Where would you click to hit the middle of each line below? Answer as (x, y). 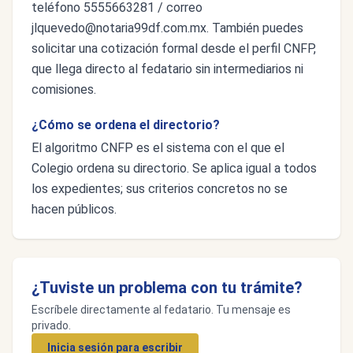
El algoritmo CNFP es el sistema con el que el (158, 148)
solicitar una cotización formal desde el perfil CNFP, (174, 48)
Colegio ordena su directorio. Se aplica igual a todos (174, 168)
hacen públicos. (74, 209)
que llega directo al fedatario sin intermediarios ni (167, 69)
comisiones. (64, 89)
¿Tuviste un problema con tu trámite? (167, 288)
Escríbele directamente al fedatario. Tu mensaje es (161, 310)
